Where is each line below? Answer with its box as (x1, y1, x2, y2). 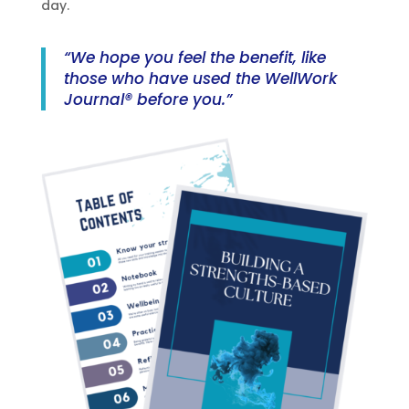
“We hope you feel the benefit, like (63, 47, 326, 68)
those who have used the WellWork (63, 68, 337, 89)
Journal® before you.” (63, 89, 232, 110)
